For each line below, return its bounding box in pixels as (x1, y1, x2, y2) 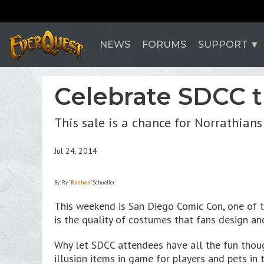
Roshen (71, 179, 91, 186)
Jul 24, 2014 (54, 146, 97, 156)
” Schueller (91, 179, 115, 186)
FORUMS (142, 39, 186, 50)
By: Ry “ (54, 179, 71, 186)
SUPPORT (198, 39, 247, 50)
